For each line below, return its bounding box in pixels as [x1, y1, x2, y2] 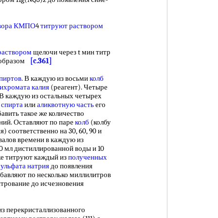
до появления [49, 162, 92, 170]
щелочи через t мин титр [32, 48, 110, 56]
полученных [68, 153, 107, 162]
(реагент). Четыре [49, 83, 108, 91]
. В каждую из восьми [21, 74, 90, 83]
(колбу [89, 118, 111, 127]
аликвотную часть [37, 100, 94, 109]
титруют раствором [40, 21, 103, 30]
